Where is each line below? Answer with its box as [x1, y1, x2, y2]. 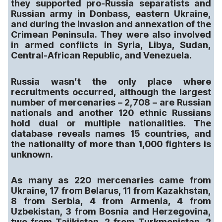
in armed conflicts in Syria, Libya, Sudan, [11, 40, 211, 50]
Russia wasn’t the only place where [11, 76, 211, 87]
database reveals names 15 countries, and [11, 128, 211, 139]
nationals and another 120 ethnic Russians [11, 107, 211, 118]
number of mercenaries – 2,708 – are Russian [11, 97, 211, 108]
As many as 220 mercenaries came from [11, 175, 211, 185]
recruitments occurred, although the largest [11, 86, 211, 97]
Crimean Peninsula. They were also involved [11, 29, 211, 40]
